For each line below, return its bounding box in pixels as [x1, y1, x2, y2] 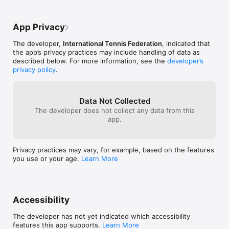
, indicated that [162, 39, 210, 48]
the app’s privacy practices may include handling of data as [13, 48, 200, 56]
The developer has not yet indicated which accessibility [13, 212, 190, 220]
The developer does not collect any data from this [34, 106, 195, 114]
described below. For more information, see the [13, 56, 167, 65]
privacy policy [13, 65, 56, 74]
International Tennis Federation [63, 39, 162, 48]
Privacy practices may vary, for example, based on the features [13, 145, 214, 154]
